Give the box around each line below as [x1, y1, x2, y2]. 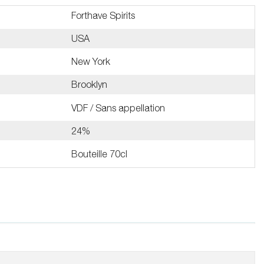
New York [71, 56, 110, 67]
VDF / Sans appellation [71, 102, 165, 113]
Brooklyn [71, 79, 107, 90]
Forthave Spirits [71, 9, 135, 21]
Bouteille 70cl [71, 148, 127, 159]
